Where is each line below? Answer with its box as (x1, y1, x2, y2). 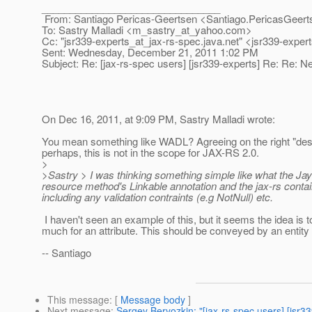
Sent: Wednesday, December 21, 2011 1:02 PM (42, 45, 258, 60)
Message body (120, 292, 185, 307)
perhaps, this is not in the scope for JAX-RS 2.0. (42, 145, 259, 160)
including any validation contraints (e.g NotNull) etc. (42, 189, 273, 205)
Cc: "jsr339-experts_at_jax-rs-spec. (42, 33, 203, 49)
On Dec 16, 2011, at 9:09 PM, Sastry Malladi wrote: (42, 111, 275, 127)
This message (47, 292, 109, 307)
